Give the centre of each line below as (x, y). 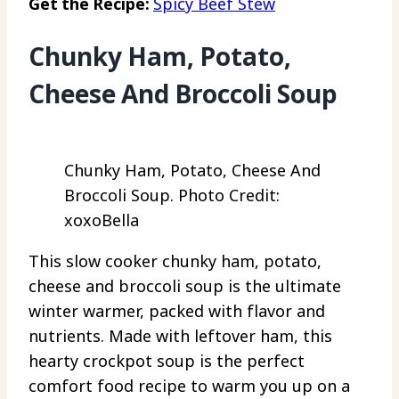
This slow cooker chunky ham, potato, (175, 261)
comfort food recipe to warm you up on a (189, 385)
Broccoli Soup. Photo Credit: (172, 195)
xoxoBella (102, 220)
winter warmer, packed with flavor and (177, 310)
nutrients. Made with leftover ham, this (180, 335)
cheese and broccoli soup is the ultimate (185, 285)
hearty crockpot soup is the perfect (167, 360)
